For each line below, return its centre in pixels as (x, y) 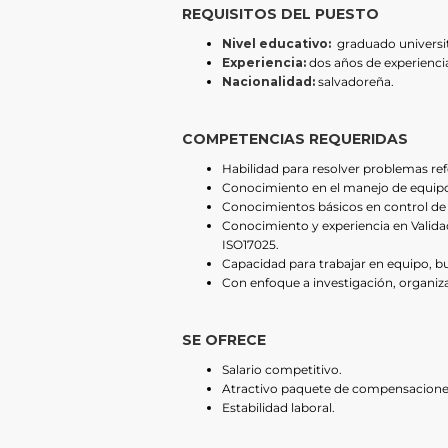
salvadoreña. (354, 81)
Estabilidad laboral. (278, 407)
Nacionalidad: (268, 81)
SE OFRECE (224, 339)
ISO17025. (250, 244)
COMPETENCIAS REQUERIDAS (295, 138)
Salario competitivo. (282, 369)
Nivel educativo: (276, 43)
